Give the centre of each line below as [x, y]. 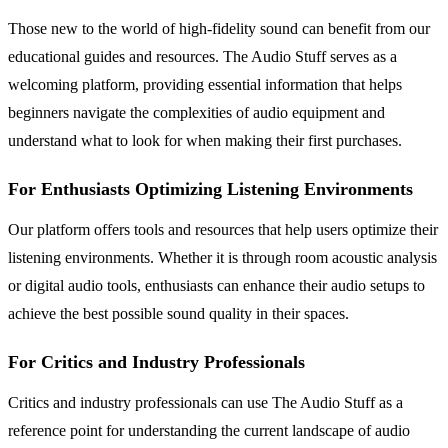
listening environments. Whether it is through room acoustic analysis [222, 258]
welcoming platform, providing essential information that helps [205, 85]
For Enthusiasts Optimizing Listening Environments [210, 189]
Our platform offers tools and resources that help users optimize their [223, 230]
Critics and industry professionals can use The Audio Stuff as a [205, 403]
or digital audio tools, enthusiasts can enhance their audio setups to [216, 286]
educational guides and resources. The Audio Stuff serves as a [202, 57]
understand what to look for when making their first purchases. [205, 141]
